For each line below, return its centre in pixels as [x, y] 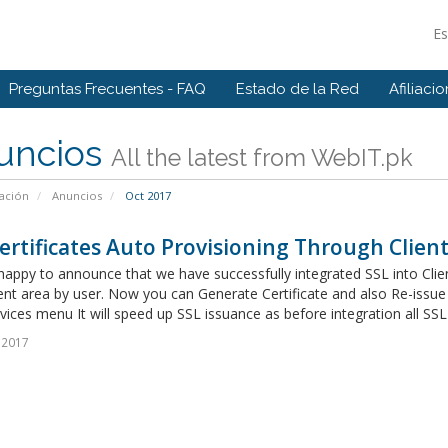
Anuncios [76, 195]
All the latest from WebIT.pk [261, 157]
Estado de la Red [297, 89]
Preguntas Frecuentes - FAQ [107, 89]
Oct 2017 [146, 195]
